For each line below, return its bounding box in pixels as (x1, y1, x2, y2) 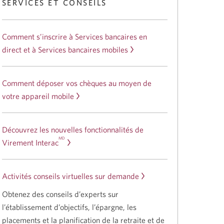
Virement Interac (1, 138, 58, 147)
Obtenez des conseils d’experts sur (1, 189, 118, 198)
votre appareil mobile (1, 91, 74, 100)
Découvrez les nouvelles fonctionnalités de (1, 125, 143, 134)
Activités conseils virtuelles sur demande (1, 171, 139, 180)
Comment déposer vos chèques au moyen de (1, 78, 151, 87)
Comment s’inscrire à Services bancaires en (1, 32, 147, 41)
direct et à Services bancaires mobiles (1, 45, 128, 54)
